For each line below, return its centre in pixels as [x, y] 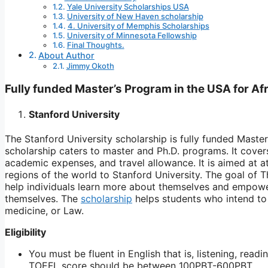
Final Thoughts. [95, 45]
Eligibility [25, 232]
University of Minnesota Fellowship [132, 36]
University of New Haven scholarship [135, 16]
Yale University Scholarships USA [128, 7]
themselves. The [43, 199]
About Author [66, 56]
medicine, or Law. [44, 211]
